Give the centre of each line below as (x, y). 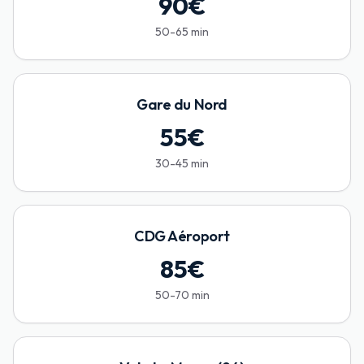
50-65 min (182, 32)
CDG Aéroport (182, 236)
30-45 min (182, 164)
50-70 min (182, 295)
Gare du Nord (182, 105)
